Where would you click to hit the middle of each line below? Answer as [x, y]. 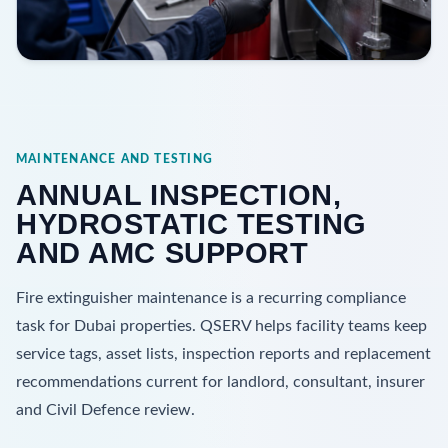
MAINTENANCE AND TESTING [114, 158]
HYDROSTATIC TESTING [191, 223]
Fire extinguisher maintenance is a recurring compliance [211, 297]
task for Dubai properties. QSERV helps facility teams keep [221, 325]
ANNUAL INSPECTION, [179, 194]
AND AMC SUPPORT [162, 252]
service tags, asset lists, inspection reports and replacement [223, 353]
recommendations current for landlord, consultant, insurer [220, 381]
